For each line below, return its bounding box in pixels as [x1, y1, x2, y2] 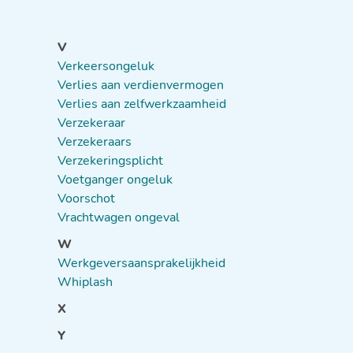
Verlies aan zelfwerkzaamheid [58, 95, 226, 113]
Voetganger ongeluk [58, 171, 173, 188]
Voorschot [58, 190, 115, 207]
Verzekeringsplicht [58, 152, 163, 169]
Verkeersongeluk [58, 58, 154, 75]
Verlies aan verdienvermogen [58, 76, 224, 94]
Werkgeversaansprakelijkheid [58, 255, 225, 272]
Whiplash [58, 273, 113, 291]
